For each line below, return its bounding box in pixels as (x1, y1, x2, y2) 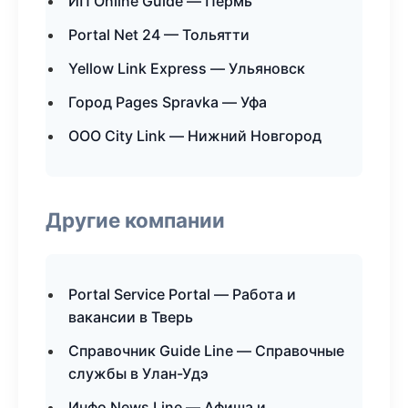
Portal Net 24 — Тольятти (68, 25, 250, 44)
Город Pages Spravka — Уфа (68, 93, 267, 111)
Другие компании (46, 208, 225, 232)
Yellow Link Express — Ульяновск (68, 59, 305, 77)
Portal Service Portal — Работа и (68, 285, 296, 303)
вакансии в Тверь (68, 308, 193, 326)
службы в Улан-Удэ (68, 364, 209, 382)
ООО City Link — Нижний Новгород (68, 127, 321, 145)
